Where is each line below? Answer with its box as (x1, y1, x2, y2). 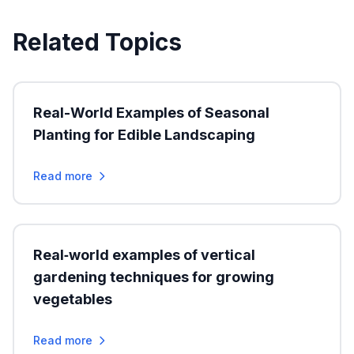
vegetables (33, 291, 112, 307)
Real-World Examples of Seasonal (33, 104, 269, 121)
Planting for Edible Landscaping (33, 126, 255, 143)
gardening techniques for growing (33, 269, 274, 285)
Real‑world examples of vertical (33, 247, 255, 263)
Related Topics (13, 28, 182, 56)
